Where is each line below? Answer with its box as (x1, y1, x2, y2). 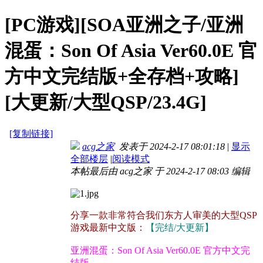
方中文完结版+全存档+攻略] (5, 65, 239, 87)
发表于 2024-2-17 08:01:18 (114, 141, 225, 152)
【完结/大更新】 (146, 222, 214, 233)
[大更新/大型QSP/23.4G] (5, 91, 207, 113)
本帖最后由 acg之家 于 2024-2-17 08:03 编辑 (70, 166, 250, 177)
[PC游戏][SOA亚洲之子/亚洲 (5, 14, 244, 35)
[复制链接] (9, 129, 53, 139)
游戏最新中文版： (70, 222, 146, 233)
